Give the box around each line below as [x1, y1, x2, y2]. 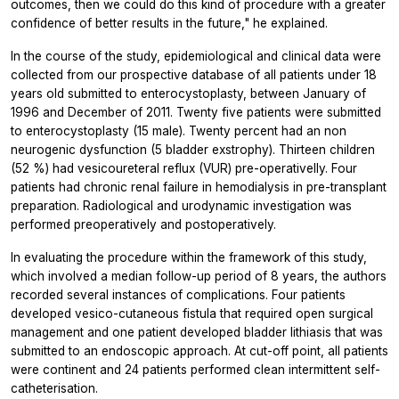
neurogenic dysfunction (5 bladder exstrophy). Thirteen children [11, 142, 375, 157]
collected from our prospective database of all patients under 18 [11, 67, 377, 82]
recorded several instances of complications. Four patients [11, 287, 346, 302]
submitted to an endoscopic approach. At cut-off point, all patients [11, 343, 388, 358]
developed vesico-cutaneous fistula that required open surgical [11, 305, 373, 321]
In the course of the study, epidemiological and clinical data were [11, 48, 381, 63]
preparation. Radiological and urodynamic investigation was [11, 198, 352, 213]
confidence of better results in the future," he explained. [11, 15, 328, 30]
